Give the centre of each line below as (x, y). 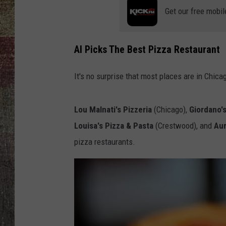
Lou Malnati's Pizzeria (113, 109)
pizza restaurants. (105, 142)
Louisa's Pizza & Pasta (114, 125)
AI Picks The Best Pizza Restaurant (147, 49)
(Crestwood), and (184, 125)
